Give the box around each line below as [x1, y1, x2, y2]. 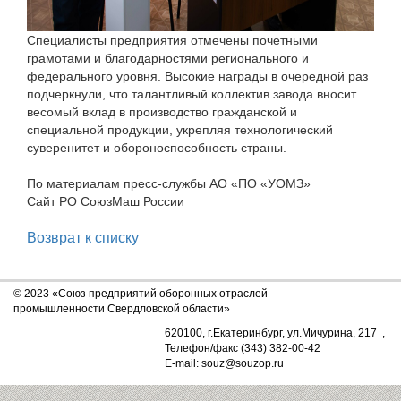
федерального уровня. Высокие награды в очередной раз [27, 69, 368, 84]
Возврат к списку [27, 230, 139, 246]
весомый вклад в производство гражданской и [27, 105, 297, 120]
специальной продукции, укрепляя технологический [27, 123, 333, 138]
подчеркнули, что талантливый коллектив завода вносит [27, 87, 356, 102]
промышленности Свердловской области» [13, 303, 230, 315]
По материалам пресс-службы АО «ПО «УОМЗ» [27, 176, 311, 192]
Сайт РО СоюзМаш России [27, 194, 184, 209]
